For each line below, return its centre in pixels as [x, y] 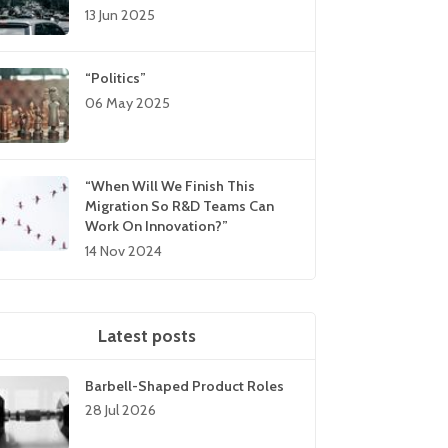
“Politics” [116, 78]
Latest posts [146, 335]
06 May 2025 [128, 103]
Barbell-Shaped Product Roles [185, 385]
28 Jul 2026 [121, 410]
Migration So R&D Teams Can [180, 206]
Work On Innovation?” [157, 226]
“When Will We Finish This [170, 186]
